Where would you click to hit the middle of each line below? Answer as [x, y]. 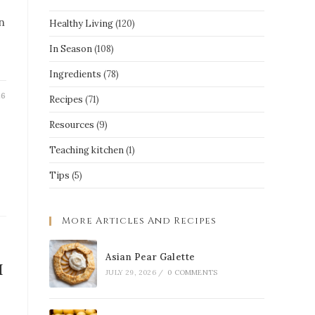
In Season [71, 49]
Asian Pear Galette [150, 257]
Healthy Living [81, 24]
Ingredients [75, 74]
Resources [72, 125]
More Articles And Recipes [139, 221]
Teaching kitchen [86, 150]
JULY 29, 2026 [131, 272]
